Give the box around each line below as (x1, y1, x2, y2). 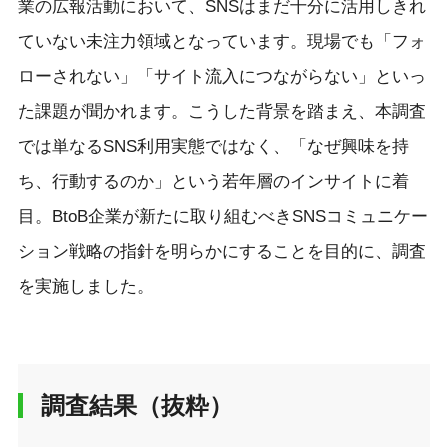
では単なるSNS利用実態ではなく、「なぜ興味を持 (17, 137, 409, 157)
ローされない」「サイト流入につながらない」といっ (17, 67, 426, 87)
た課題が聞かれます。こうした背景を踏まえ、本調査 (17, 102, 426, 122)
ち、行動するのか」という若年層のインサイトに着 (17, 172, 409, 192)
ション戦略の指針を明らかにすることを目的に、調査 (17, 242, 426, 262)
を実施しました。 (17, 277, 154, 297)
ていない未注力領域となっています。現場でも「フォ (17, 32, 426, 52)
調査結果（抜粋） (40, 391, 233, 419)
